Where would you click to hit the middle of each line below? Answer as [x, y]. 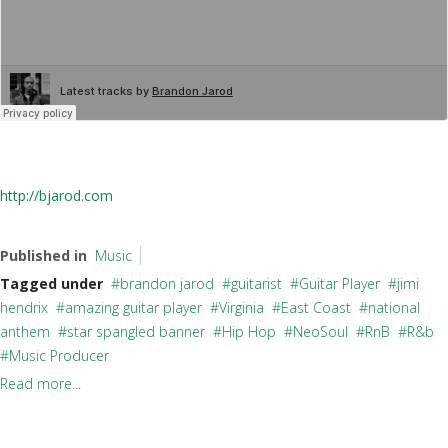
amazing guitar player [133, 307]
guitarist [256, 283]
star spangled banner [136, 331]
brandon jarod [167, 283]
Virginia [241, 307]
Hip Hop [249, 331]
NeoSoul [320, 331]
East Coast [316, 307]
